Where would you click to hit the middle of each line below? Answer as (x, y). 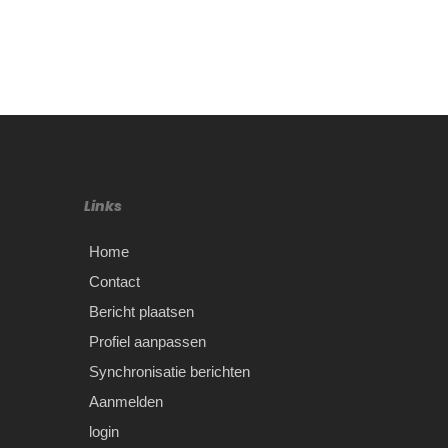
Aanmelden (126, 401)
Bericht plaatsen (142, 311)
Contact (115, 281)
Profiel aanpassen (148, 341)
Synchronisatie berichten (170, 371)
